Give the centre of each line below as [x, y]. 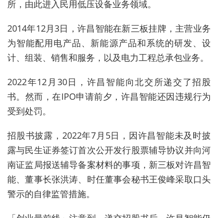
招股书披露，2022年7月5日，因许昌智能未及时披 [109, 135]
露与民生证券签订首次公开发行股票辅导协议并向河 [109, 150]
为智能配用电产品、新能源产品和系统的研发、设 [109, 43]
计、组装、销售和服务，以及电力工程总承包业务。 [108, 57]
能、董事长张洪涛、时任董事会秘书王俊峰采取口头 [109, 179]
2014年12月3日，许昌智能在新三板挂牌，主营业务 [109, 28]
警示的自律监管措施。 [51, 193]
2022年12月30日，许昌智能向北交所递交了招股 [109, 82]
